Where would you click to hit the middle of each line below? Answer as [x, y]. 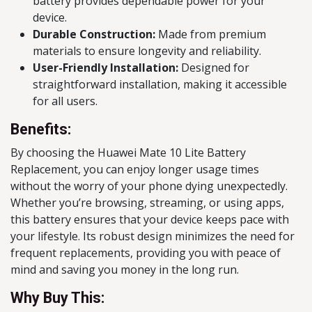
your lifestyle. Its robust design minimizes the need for [153, 236]
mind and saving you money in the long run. [125, 270]
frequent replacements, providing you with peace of [146, 253]
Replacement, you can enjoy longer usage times [135, 169]
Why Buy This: [57, 298]
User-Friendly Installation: [106, 68]
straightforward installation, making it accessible [160, 84]
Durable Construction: [94, 34]
